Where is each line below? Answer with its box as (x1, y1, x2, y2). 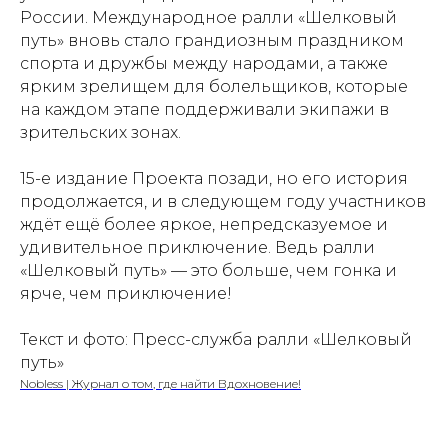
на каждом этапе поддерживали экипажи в (20, 100, 389, 119)
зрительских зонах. (20, 123, 181, 142)
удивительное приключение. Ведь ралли (20, 238, 375, 257)
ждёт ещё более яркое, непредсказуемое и (20, 215, 388, 234)
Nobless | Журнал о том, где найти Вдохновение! (20, 376, 301, 391)
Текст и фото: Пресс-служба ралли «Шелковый (20, 330, 412, 349)
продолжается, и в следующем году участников (20, 192, 426, 211)
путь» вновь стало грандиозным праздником (20, 31, 404, 50)
